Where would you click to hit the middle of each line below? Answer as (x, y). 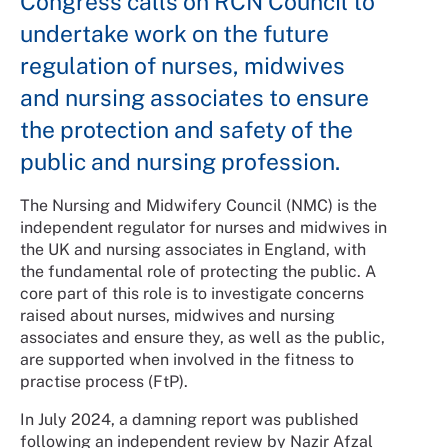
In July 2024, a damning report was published (189, 419)
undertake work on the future (174, 33)
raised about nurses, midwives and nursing (177, 315)
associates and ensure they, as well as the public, (202, 337)
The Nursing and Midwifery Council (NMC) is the (198, 205)
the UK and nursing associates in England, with (193, 249)
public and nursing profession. (180, 161)
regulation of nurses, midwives (182, 65)
